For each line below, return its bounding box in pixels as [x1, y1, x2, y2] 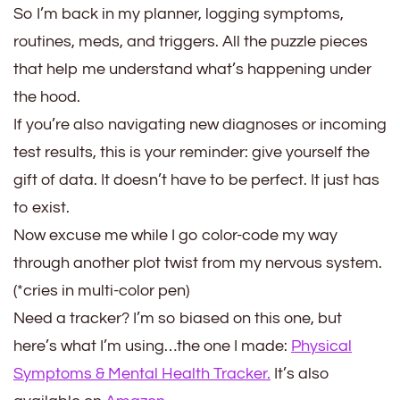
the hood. [13, 88, 80, 106]
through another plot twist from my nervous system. [13, 254, 382, 272]
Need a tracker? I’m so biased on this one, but [13, 310, 342, 328]
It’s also [271, 365, 329, 383]
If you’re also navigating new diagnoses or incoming [13, 116, 387, 134]
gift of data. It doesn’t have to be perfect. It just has [13, 171, 379, 189]
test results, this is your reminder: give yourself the [13, 144, 370, 162]
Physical [291, 337, 352, 355]
